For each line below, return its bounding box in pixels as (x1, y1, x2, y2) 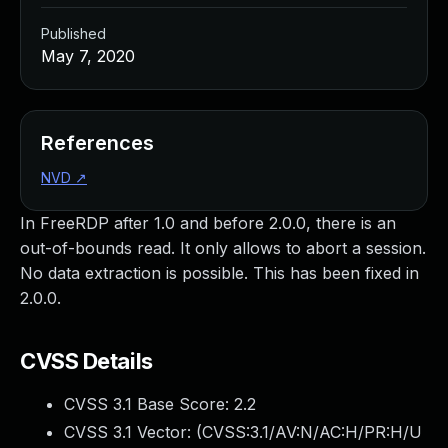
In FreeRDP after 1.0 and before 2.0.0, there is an (20, 213, 396, 233)
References (41, 131, 154, 155)
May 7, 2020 (41, 46, 135, 66)
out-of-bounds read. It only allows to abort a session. (20, 238, 426, 258)
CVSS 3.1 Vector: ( (64, 422, 202, 442)
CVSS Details (20, 348, 153, 374)
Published (41, 25, 106, 42)
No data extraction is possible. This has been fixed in (20, 263, 419, 283)
